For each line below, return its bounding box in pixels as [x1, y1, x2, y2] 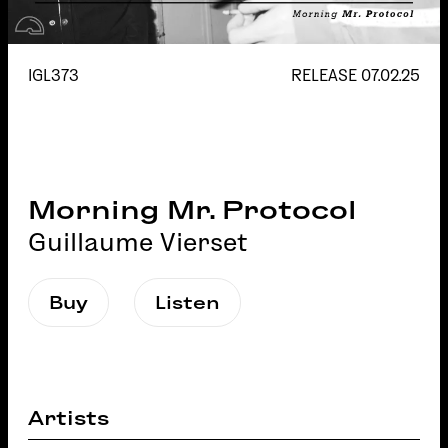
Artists [28, 407, 109, 429]
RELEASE [291, 67, 361, 84]
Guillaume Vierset [28, 228, 248, 256]
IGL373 [28, 67, 79, 84]
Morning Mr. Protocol [28, 196, 357, 224]
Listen [155, 293, 220, 312]
